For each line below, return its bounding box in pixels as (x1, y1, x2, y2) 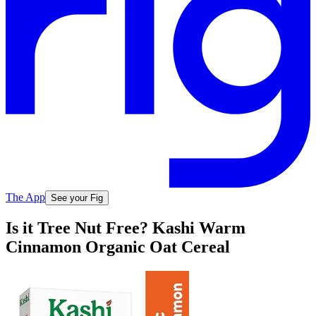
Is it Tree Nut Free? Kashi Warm (6, 219, 245, 238)
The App (6, 190, 45, 203)
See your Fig (51, 192, 103, 203)
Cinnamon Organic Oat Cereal (6, 238, 230, 257)
